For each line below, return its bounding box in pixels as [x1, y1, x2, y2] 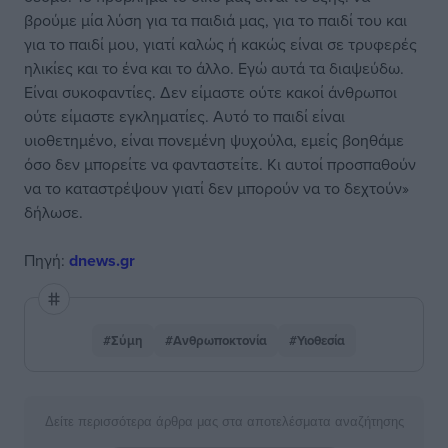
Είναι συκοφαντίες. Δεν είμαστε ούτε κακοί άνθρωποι [24, 81, 397, 103]
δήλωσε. [24, 201, 83, 223]
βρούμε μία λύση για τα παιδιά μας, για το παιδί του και [24, 9, 407, 31]
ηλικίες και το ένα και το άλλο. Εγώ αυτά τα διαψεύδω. [24, 57, 404, 79]
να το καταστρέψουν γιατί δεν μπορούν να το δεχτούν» [24, 177, 409, 199]
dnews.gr [69, 249, 135, 272]
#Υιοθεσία [289, 331, 345, 350]
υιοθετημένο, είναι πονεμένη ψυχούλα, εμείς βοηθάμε [24, 129, 404, 151]
